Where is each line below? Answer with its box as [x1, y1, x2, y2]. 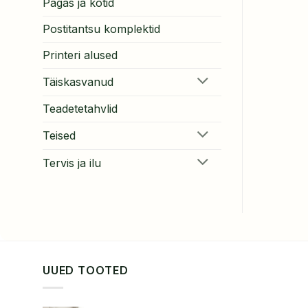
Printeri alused [43, 48, 118, 63]
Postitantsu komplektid [43, 22, 160, 36]
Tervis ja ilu [43, 155, 101, 170]
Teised [43, 128, 76, 142]
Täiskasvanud [43, 74, 113, 89]
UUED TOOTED [43, 263, 129, 278]
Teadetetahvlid [43, 101, 118, 115]
